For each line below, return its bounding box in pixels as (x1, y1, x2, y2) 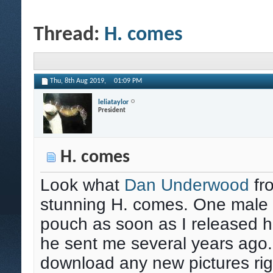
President (98, 107, 126, 114)
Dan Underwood (124, 175, 249, 195)
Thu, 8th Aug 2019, (50, 77, 108, 85)
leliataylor (98, 98, 129, 106)
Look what (40, 175, 124, 195)
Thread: (34, 24, 104, 46)
